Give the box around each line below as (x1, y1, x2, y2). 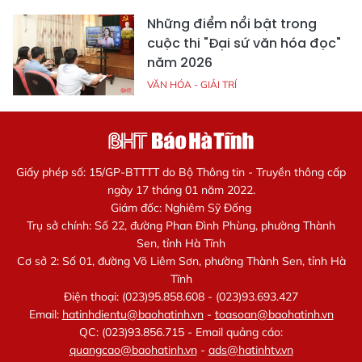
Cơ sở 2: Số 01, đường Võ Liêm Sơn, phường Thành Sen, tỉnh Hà (16, 254, 346, 269)
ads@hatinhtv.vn (208, 343, 293, 358)
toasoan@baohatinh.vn (214, 307, 334, 322)
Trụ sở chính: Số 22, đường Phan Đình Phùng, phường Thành (27, 218, 335, 234)
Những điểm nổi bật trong (147, 15, 317, 34)
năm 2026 (147, 53, 213, 73)
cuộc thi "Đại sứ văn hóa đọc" (147, 34, 341, 53)
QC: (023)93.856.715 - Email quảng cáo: (79, 325, 283, 340)
